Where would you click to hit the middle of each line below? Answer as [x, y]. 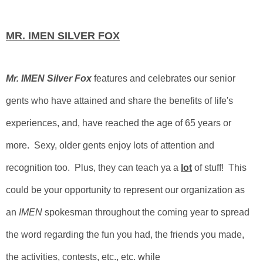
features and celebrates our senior [163, 78]
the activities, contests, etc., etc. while [83, 257]
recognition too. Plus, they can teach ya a [93, 168]
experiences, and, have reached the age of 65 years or [119, 123]
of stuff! [210, 168]
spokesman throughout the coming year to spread [146, 212]
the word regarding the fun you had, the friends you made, [125, 235]
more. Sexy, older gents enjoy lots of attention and [110, 145]
